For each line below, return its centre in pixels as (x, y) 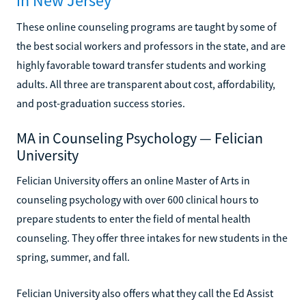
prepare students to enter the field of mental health (134, 218)
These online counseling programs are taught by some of (147, 26)
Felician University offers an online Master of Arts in (133, 180)
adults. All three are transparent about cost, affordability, (146, 84)
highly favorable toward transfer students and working (141, 65)
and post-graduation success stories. (101, 103)
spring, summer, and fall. (73, 256)
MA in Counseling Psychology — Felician (140, 138)
